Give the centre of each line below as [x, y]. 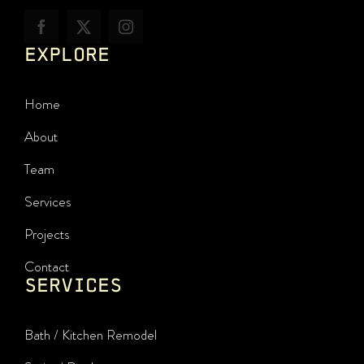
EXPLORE [67, 53]
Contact [46, 266]
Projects [47, 234]
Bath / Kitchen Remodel [90, 334]
